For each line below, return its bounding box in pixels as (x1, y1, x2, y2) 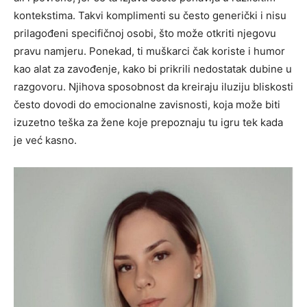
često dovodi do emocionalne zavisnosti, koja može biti (14, 98, 280, 112)
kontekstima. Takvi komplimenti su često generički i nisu (14, 9, 286, 23)
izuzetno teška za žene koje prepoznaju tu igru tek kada (14, 116, 283, 130)
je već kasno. (14, 134, 77, 147)
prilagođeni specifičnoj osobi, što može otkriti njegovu (14, 27, 276, 40)
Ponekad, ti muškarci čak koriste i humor (89, 45, 285, 58)
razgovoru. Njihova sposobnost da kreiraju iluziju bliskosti (14, 80, 293, 94)
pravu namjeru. (14, 45, 89, 58)
